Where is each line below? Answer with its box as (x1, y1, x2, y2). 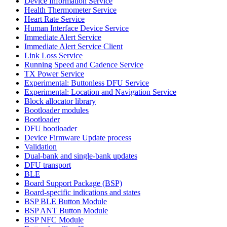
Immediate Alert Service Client (24, 42, 123, 51)
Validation (24, 142, 57, 151)
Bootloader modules (24, 105, 89, 115)
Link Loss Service (24, 51, 83, 60)
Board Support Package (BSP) (24, 178, 122, 187)
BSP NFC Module (24, 215, 84, 224)
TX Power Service (24, 69, 84, 78)
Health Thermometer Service (24, 5, 117, 14)
